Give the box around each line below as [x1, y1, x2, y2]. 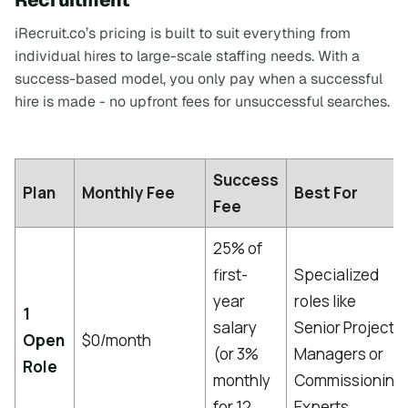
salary [213, 317, 257, 339]
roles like [294, 291, 356, 312]
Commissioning [294, 370, 403, 392]
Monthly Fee [82, 182, 175, 204]
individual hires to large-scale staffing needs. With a [15, 46, 360, 66]
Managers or [294, 343, 383, 365]
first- [213, 264, 248, 286]
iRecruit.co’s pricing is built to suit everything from [15, 23, 351, 43]
